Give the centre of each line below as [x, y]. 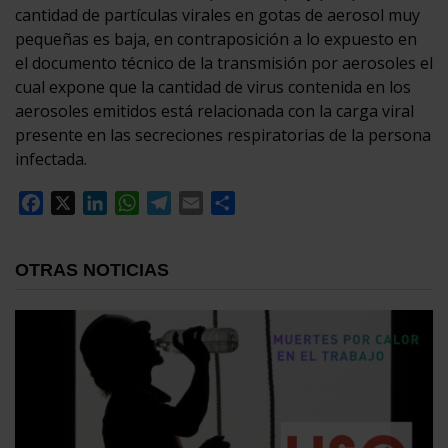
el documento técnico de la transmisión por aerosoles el [224, 62]
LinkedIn [139, 202]
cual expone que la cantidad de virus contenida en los [213, 86]
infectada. [51, 158]
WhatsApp [178, 202]
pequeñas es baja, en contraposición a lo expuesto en [216, 38]
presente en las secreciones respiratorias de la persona [223, 134]
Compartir [273, 202]
